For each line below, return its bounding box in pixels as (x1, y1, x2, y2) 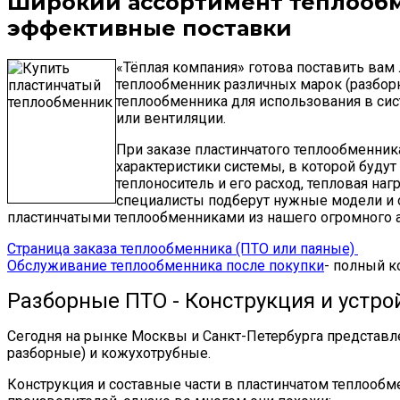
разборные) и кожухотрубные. (7, 344, 211, 362)
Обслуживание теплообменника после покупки (7, 256, 324, 274)
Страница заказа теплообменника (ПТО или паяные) (7, 239, 358, 257)
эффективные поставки (7, 14, 292, 41)
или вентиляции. (116, 109, 226, 127)
